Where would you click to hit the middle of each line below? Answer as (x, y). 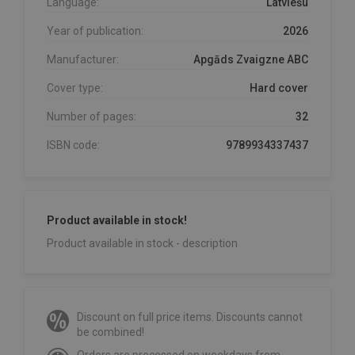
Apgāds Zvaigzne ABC (251, 59)
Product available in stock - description (142, 243)
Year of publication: (95, 31)
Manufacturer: (83, 59)
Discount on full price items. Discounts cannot (190, 317)
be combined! (111, 332)
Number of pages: (92, 116)
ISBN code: (73, 145)
